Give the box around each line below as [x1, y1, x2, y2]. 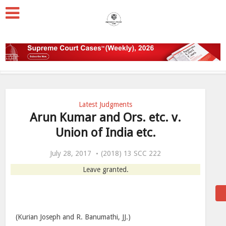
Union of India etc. [55, 126, 156, 140]
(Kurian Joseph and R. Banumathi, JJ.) [16, 213, 131, 221]
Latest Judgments [79, 100, 132, 108]
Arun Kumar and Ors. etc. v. [30, 110, 181, 125]
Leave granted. [82, 165, 129, 174]
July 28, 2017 [50, 149, 91, 157]
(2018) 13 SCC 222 [101, 149, 161, 157]
